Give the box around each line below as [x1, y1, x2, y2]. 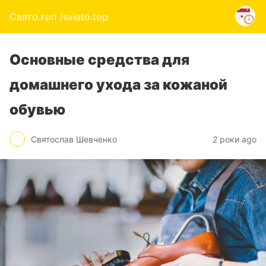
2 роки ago [213, 134, 256, 144]
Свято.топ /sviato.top [9, 11, 108, 23]
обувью [9, 101, 65, 118]
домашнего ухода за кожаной [9, 76, 227, 93]
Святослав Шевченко [31, 134, 117, 144]
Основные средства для [9, 51, 189, 68]
